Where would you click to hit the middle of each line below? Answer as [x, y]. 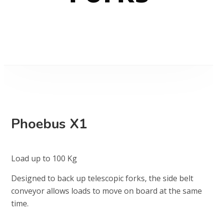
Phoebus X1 [49, 124]
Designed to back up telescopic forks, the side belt [102, 178]
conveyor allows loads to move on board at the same [107, 191]
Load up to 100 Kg [44, 158]
